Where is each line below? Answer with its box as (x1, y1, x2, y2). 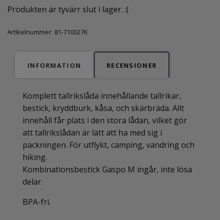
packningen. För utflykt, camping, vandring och (23, 139, 194, 150)
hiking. (23, 152, 47, 163)
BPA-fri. (23, 196, 51, 207)
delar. (23, 176, 43, 187)
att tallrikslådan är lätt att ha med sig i (23, 127, 162, 138)
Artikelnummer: (7, 27, 53, 36)
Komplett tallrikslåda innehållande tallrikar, (23, 90, 181, 101)
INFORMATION (27, 61, 82, 70)
